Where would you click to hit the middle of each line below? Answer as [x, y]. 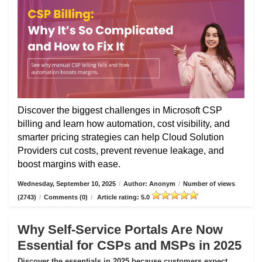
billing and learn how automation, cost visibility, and [124, 124]
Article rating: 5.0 [123, 197]
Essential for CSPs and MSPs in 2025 [130, 246]
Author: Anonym [149, 184]
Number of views [209, 184]
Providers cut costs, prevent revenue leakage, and [121, 151]
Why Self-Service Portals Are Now [120, 230]
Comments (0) [66, 197]
